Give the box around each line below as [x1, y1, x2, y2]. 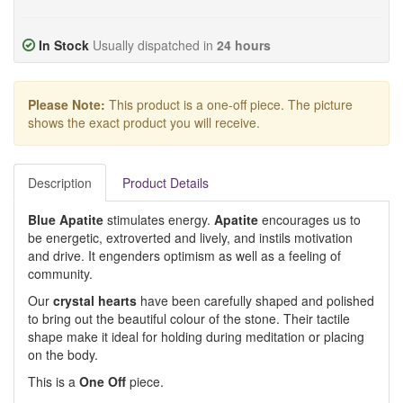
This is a [28, 372, 79, 390]
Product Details [122, 174, 209, 192]
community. [28, 264, 93, 282]
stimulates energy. [103, 210, 214, 228]
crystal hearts [53, 291, 137, 309]
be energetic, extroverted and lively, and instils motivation [28, 228, 353, 246]
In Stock [39, 36, 89, 54]
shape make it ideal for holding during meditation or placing [28, 327, 364, 345]
